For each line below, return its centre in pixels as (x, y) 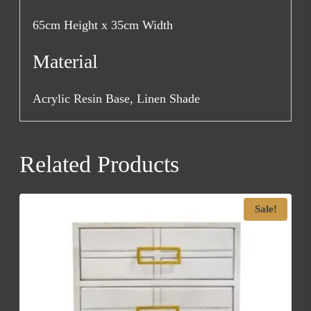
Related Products (99, 164)
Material (65, 61)
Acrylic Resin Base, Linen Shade (116, 98)
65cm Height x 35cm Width (103, 25)
